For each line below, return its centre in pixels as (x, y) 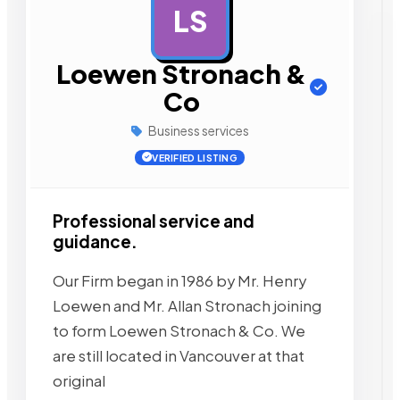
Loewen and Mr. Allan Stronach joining (187, 305)
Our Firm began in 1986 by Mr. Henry (179, 280)
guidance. (95, 242)
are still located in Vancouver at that (179, 355)
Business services (197, 130)
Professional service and (154, 221)
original (79, 380)
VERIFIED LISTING (195, 158)
